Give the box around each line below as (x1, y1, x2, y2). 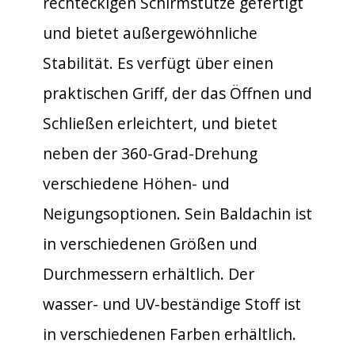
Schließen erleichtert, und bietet (43, 112, 277, 134)
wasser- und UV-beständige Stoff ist (43, 292, 301, 315)
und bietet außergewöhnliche (43, 21, 258, 44)
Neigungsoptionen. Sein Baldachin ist (43, 202, 312, 224)
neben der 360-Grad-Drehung (43, 142, 258, 164)
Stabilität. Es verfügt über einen (43, 52, 273, 74)
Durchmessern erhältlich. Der (43, 262, 254, 284)
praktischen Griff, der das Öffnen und (43, 82, 312, 104)
